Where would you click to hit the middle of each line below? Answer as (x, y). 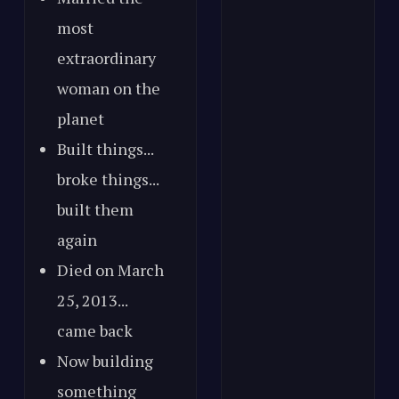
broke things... (108, 179)
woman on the (109, 88)
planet (81, 118)
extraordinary (106, 57)
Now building (105, 360)
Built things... (105, 148)
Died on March (110, 269)
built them (95, 209)
